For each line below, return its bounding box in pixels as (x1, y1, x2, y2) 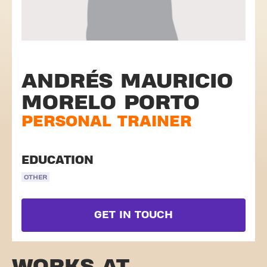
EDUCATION (21, 154, 94, 166)
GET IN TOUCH (94, 209, 173, 221)
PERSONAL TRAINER (21, 113, 192, 130)
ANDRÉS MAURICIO (21, 69, 233, 92)
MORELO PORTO (21, 91, 200, 114)
